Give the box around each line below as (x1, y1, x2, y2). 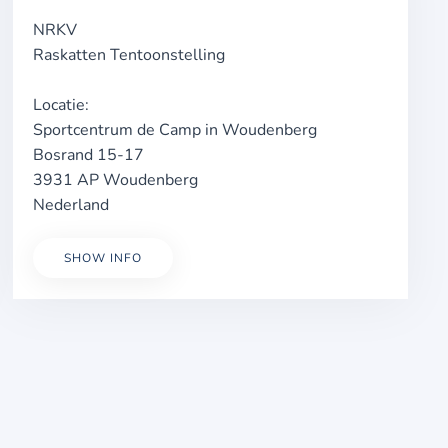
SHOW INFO (64, 250, 143, 266)
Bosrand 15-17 (33, 144, 145, 166)
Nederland (33, 194, 110, 216)
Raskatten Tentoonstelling (33, 44, 226, 66)
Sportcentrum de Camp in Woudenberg (33, 119, 318, 141)
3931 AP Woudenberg (33, 169, 199, 191)
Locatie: (33, 94, 90, 116)
